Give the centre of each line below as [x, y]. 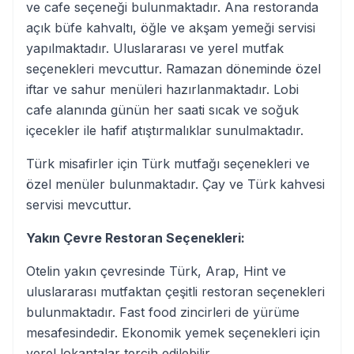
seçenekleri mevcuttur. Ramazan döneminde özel [173, 69]
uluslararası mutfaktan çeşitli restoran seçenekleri [175, 292]
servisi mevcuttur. [79, 205]
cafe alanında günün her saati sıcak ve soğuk [162, 110]
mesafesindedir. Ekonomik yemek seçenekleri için [173, 333]
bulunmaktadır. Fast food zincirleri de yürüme [163, 312]
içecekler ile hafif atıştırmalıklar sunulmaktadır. [165, 130]
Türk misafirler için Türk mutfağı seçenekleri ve [168, 164]
